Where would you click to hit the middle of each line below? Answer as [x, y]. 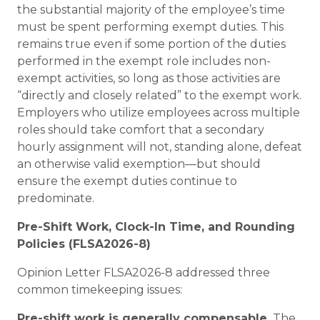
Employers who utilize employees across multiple [159, 112]
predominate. [56, 198]
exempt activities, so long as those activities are [149, 78]
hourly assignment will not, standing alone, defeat [160, 147]
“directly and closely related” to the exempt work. [159, 95]
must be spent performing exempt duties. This [150, 27]
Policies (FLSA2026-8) [84, 244]
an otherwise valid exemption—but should [139, 164]
